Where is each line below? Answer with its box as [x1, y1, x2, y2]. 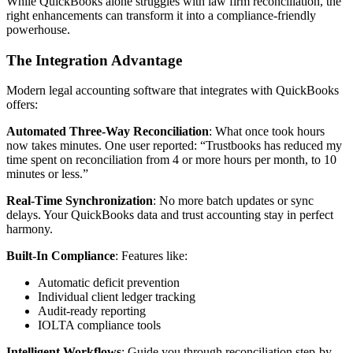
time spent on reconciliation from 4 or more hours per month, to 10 [6, 153, 336, 167]
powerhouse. [6, 22, 70, 36]
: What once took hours [209, 124, 325, 139]
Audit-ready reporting [38, 304, 146, 318]
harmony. [6, 222, 53, 236]
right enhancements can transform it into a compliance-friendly [6, 8, 316, 22]
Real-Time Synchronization [6, 194, 153, 208]
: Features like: [115, 249, 188, 263]
